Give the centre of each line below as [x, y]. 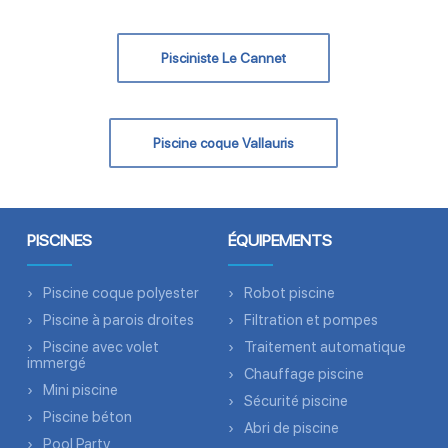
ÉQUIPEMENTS [280, 240]
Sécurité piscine [296, 401]
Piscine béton [88, 417]
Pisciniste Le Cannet [224, 57]
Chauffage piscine [304, 374]
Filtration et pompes [311, 320]
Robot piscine [289, 293]
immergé [57, 363]
